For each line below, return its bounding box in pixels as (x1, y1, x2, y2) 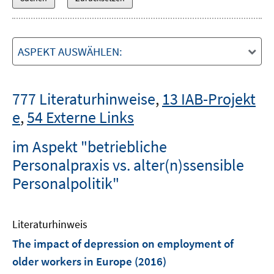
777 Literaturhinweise (12, 89, 155, 109)
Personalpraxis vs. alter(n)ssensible (12, 155, 244, 175)
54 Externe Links (27, 107, 134, 127)
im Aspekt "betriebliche (12, 136, 167, 157)
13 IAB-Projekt (162, 89, 256, 109)
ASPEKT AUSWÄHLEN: (18, 44, 122, 59)
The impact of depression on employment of (12, 236, 234, 251)
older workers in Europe (12, 254, 132, 268)
